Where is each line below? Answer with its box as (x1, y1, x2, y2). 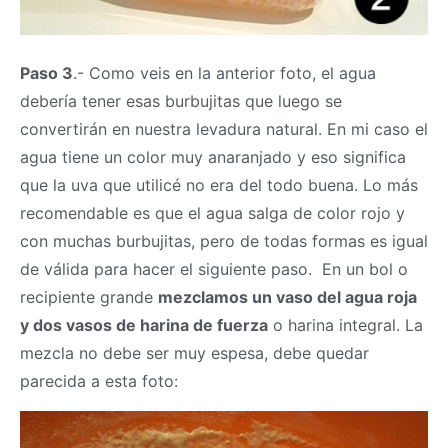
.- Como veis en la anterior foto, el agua (73, 62, 376, 83)
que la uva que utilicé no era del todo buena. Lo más (20, 174, 418, 195)
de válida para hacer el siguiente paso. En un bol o (20, 258, 408, 279)
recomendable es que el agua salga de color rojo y (20, 202, 405, 223)
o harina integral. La (268, 314, 423, 335)
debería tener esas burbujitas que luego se (20, 90, 342, 111)
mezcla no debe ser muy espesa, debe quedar (20, 342, 369, 363)
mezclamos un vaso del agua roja (158, 286, 417, 307)
